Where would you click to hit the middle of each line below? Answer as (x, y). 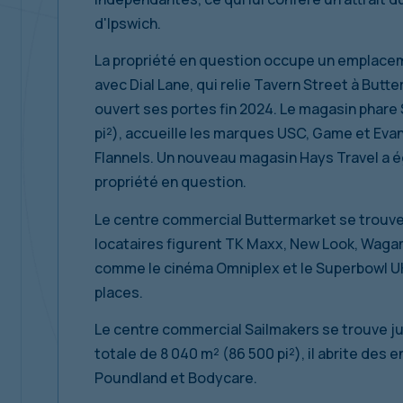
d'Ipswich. (128, 24)
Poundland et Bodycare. (176, 378)
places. (119, 292)
